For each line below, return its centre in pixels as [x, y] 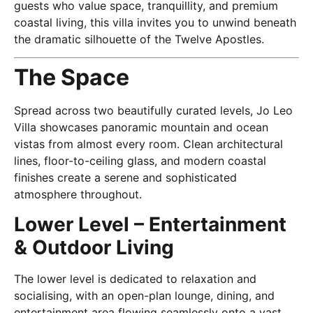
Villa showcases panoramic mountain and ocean [141, 128]
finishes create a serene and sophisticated [125, 178]
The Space [72, 78]
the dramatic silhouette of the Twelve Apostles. [139, 39]
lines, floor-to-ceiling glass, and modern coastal [140, 161]
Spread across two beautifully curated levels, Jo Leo [153, 111]
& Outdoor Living [94, 247]
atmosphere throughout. [78, 195]
